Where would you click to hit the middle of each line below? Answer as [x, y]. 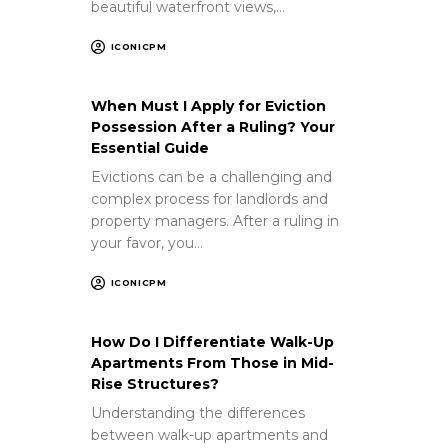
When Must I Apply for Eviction [208, 105]
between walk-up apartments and [209, 434]
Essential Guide [149, 147]
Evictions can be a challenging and [211, 176]
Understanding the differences [197, 412]
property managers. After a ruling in [214, 220]
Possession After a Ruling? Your [212, 126]
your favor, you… [146, 242]
